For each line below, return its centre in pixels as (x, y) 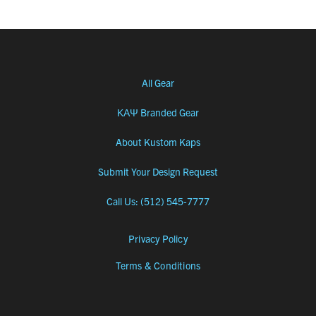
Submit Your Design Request (158, 171)
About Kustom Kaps (158, 142)
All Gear (158, 83)
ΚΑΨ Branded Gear (158, 112)
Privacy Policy (158, 238)
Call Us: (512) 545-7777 (158, 201)
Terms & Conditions (158, 266)
